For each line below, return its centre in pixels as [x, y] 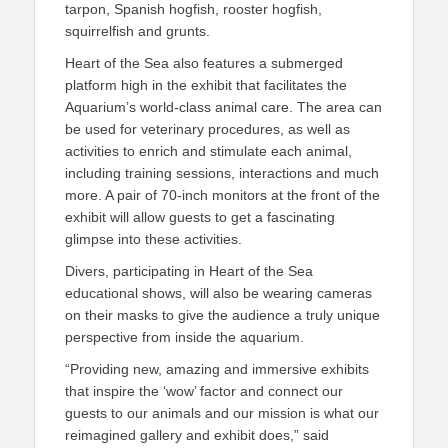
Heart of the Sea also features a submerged [204, 63]
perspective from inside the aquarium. [184, 337]
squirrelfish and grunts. [137, 31]
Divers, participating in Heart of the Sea [189, 271]
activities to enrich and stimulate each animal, [208, 151]
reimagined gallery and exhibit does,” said [197, 435]
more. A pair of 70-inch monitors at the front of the [222, 195]
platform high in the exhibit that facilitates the [206, 85]
